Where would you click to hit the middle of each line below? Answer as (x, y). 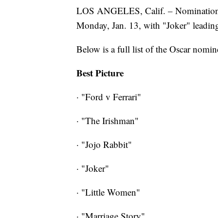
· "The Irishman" (108, 121)
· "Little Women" (108, 192)
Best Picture (100, 73)
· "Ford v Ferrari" (109, 97)
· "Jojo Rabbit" (104, 145)
